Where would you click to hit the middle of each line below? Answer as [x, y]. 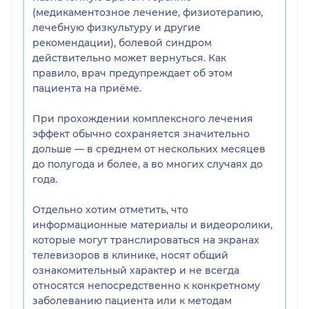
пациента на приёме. [87, 88]
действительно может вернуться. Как [129, 58]
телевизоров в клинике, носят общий [130, 255]
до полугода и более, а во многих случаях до [148, 164]
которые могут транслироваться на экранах [146, 240]
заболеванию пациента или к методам [132, 300]
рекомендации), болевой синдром [122, 42]
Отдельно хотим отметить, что [110, 209]
